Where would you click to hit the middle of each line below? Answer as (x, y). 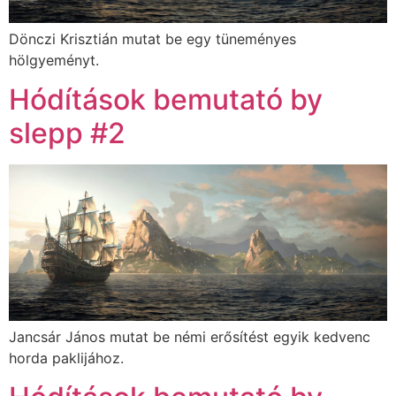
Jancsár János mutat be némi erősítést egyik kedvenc (190, 336)
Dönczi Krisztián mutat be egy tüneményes (152, 38)
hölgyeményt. (54, 60)
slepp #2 (67, 133)
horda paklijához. (66, 358)
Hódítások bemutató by (166, 100)
